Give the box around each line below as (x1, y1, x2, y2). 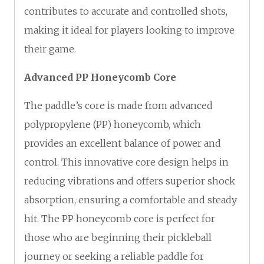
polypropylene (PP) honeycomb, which (24, 118, 201, 130)
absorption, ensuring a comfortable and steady (24, 193, 237, 206)
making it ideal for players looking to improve (24, 24, 235, 36)
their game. (24, 42, 76, 55)
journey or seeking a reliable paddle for (24, 250, 204, 262)
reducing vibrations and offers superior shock (24, 174, 235, 187)
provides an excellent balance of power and (24, 137, 221, 149)
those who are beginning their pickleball (24, 231, 212, 243)
